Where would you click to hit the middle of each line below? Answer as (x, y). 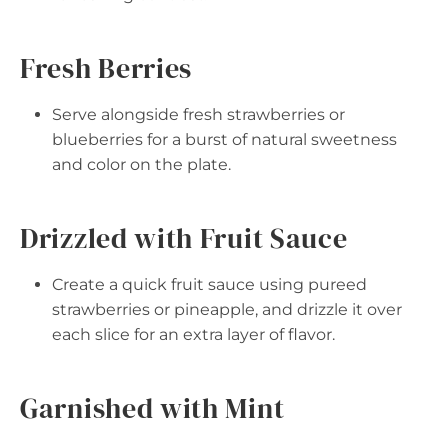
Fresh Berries (106, 68)
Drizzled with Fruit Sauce (184, 238)
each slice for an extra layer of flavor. (193, 334)
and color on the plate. (141, 164)
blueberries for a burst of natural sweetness (224, 139)
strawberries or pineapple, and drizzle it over (227, 309)
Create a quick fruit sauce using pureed (209, 284)
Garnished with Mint (152, 408)
